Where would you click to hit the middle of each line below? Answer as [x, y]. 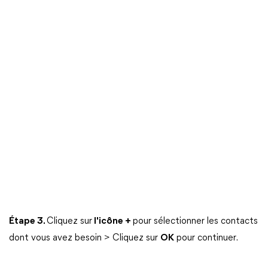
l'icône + [112, 221]
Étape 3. [28, 221]
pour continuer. [206, 238]
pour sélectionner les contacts [195, 221]
